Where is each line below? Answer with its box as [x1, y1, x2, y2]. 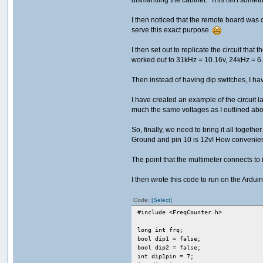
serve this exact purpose [131, 25, 213, 34]
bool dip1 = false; [137, 235, 201, 242]
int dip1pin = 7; [137, 252, 194, 259]
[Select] [151, 196, 173, 203]
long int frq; [137, 226, 184, 233]
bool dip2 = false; [137, 244, 201, 251]
